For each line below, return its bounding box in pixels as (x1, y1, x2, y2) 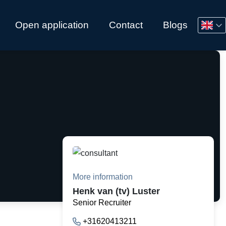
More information (73, 173, 133, 181)
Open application (15, 20, 89, 30)
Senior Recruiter (73, 198, 131, 207)
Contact (109, 20, 143, 30)
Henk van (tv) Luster (73, 186, 160, 196)
